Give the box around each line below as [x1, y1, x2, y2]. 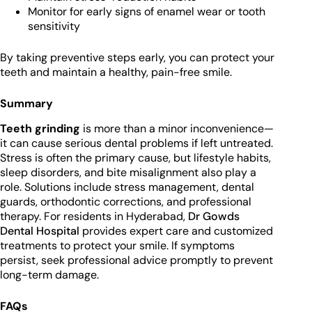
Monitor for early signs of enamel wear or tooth [28, 4, 265, 19]
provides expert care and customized [79, 224, 273, 239]
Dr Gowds [188, 209, 240, 224]
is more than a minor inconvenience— [80, 121, 274, 136]
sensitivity [28, 19, 80, 34]
